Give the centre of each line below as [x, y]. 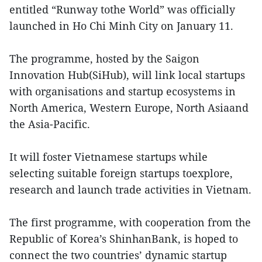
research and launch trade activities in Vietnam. [130, 189]
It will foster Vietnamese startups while [108, 156]
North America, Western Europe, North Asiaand [129, 107]
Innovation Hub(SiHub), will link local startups [127, 75]
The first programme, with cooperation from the [130, 222]
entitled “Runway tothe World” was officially [122, 9]
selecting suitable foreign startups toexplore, [121, 173]
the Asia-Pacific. [50, 124]
